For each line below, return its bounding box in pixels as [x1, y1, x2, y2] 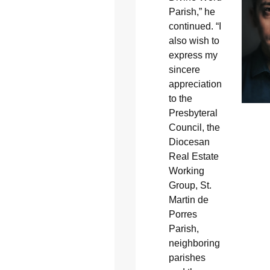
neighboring [168, 238, 220, 249]
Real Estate [168, 151, 219, 162]
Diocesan [168, 137, 210, 148]
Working [168, 166, 204, 177]
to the [168, 93, 192, 104]
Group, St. [168, 180, 212, 191]
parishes [168, 253, 206, 263]
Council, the [168, 122, 220, 133]
